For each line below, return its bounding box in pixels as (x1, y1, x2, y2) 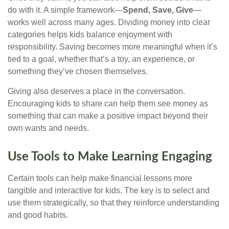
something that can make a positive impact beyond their (8, 111, 208, 121)
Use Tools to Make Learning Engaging (8, 151, 212, 164)
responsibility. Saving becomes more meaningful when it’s (8, 42, 217, 52)
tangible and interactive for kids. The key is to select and (8, 186, 210, 195)
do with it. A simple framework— (8, 6, 123, 15)
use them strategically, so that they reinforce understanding (8, 198, 219, 208)
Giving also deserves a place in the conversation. (8, 87, 185, 96)
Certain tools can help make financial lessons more (8, 174, 192, 183)
